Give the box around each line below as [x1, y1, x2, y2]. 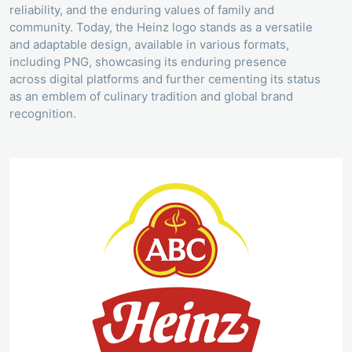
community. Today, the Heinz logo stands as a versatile [9, 20, 313, 35]
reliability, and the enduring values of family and [9, 2, 274, 18]
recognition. [9, 106, 76, 122]
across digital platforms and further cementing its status [9, 71, 321, 87]
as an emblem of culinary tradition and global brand [9, 89, 293, 104]
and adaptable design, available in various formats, [9, 37, 289, 53]
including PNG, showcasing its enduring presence [9, 54, 287, 70]
